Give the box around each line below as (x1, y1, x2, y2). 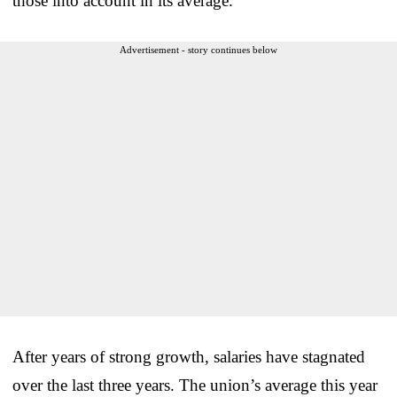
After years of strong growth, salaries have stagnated (12, 346, 365, 366)
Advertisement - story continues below (120, 43, 277, 55)
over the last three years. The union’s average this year (12, 375, 378, 394)
